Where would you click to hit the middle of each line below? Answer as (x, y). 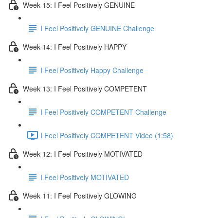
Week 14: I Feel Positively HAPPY (75, 46)
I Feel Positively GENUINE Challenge (97, 28)
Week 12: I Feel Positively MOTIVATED (83, 154)
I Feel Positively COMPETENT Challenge (103, 112)
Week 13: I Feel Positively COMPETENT (85, 88)
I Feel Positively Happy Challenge (92, 70)
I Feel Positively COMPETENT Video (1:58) (107, 135)
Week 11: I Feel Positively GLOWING (80, 195)
